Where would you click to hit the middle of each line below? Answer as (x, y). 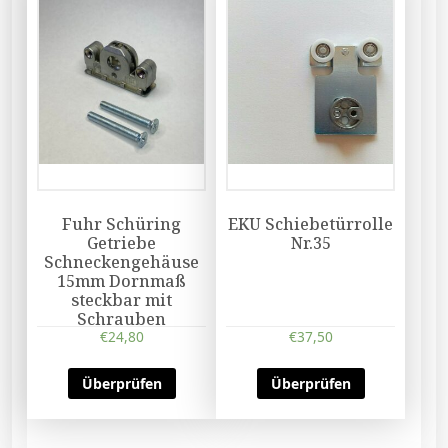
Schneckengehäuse (122, 262)
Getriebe (122, 243)
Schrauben (122, 319)
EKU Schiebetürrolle (311, 224)
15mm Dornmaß (122, 281)
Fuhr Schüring (122, 224)
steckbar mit (122, 300)
